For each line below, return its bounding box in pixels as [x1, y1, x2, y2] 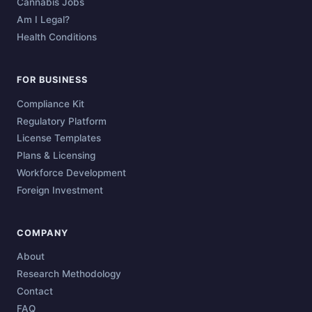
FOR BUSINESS [17, 75, 88, 86]
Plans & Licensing [17, 150, 95, 162]
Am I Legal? [17, 14, 70, 26]
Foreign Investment [17, 184, 103, 196]
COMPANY [17, 228, 69, 239]
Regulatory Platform [17, 115, 107, 127]
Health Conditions [17, 31, 97, 43]
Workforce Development [17, 166, 126, 178]
